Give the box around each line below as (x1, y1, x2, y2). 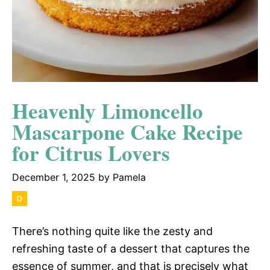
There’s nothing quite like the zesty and (12, 224, 213, 237)
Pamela (113, 171, 146, 183)
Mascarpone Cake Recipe (12, 116, 243, 147)
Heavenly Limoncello (12, 95, 203, 126)
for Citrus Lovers (12, 137, 170, 168)
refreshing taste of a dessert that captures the (12, 242, 250, 255)
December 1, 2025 (12, 171, 95, 183)
